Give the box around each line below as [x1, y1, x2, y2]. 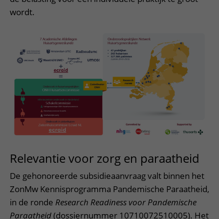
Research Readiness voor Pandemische [55, 197, 197, 208]
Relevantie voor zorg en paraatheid [10, 150, 202, 167]
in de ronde [10, 197, 55, 208]
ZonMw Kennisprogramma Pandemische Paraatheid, [10, 183, 209, 195]
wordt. [10, 6, 35, 18]
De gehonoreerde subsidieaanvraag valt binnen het [10, 170, 204, 182]
